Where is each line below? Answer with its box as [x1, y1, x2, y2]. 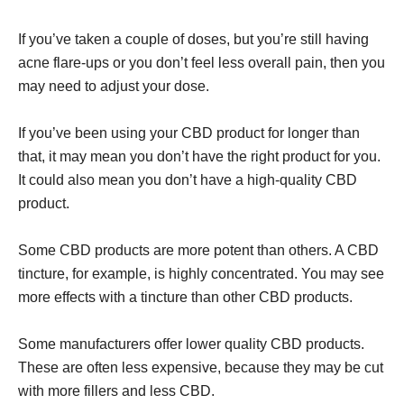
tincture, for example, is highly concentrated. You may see [18, 266, 384, 281]
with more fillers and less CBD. [18, 383, 215, 399]
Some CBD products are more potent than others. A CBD [18, 243, 379, 258]
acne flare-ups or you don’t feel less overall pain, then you [18, 55, 385, 70]
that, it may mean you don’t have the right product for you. [18, 149, 381, 164]
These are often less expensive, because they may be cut [18, 360, 383, 375]
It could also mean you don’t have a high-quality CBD [18, 172, 357, 188]
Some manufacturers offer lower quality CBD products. [18, 336, 364, 352]
